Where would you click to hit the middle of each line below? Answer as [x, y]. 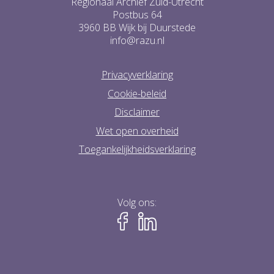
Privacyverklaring [137, 75]
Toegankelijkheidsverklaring [137, 150]
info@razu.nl [137, 41]
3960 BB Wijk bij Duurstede [137, 28]
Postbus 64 [137, 15]
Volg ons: [137, 202]
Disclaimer [137, 112]
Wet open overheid [137, 131]
